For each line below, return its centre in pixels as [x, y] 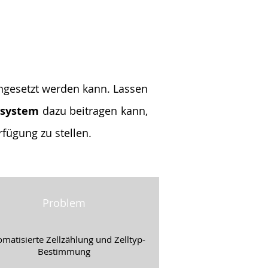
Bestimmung [64, 251]
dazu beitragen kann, [94, 111]
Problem [64, 203]
